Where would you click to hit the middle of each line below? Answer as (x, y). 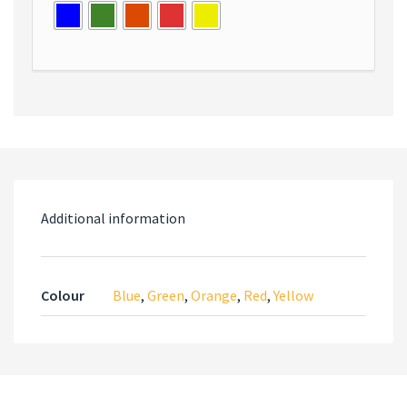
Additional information (113, 218)
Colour (63, 295)
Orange (214, 295)
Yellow (293, 295)
